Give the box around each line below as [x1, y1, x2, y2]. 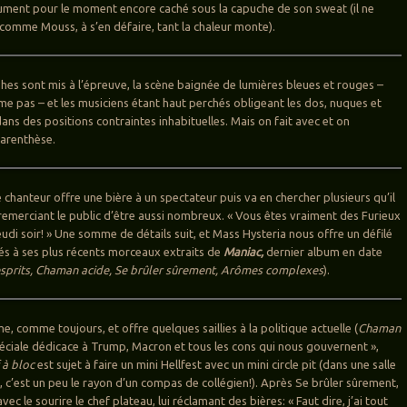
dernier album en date [263, 245, 383, 259]
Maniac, [223, 245, 264, 259]
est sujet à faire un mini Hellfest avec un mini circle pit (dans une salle [35, 358, 397, 372]
